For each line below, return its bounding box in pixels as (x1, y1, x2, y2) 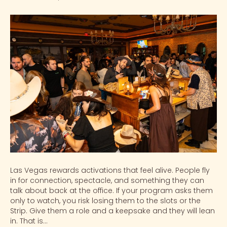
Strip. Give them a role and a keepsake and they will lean (10, 206, 215, 216)
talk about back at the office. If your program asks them (10, 185, 213, 196)
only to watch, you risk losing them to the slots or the (10, 196, 201, 206)
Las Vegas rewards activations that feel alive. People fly (10, 165, 210, 176)
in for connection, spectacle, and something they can (10, 175, 204, 186)
